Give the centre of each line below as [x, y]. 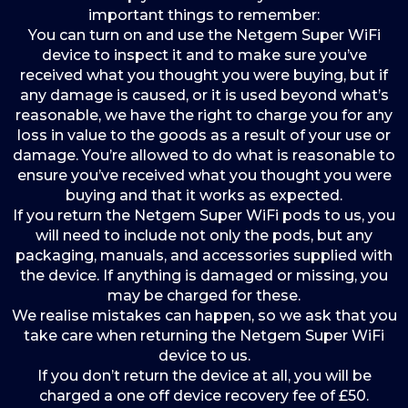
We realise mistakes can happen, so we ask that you [204, 316]
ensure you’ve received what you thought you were [204, 175]
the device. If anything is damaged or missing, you [204, 275]
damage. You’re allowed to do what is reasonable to [204, 155]
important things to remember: [204, 15]
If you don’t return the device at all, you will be [204, 376]
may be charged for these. [204, 296]
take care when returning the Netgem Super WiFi [204, 336]
